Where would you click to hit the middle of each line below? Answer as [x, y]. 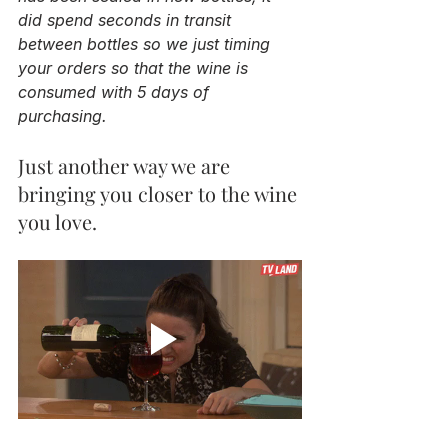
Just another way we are [126, 165]
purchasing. [62, 115]
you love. [60, 221]
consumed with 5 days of [116, 91]
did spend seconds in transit [127, 19]
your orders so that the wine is [135, 67]
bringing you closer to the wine [160, 193]
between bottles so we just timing [146, 43]
